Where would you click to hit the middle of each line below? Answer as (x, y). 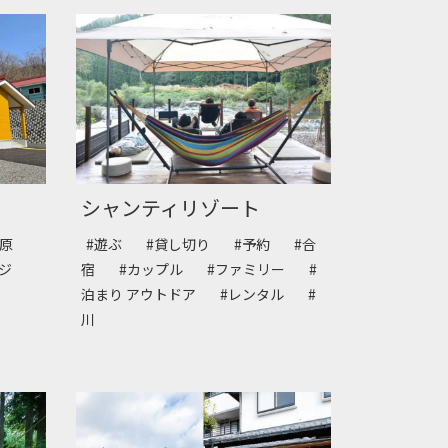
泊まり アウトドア (145, 294)
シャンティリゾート (170, 208)
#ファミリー (253, 269)
